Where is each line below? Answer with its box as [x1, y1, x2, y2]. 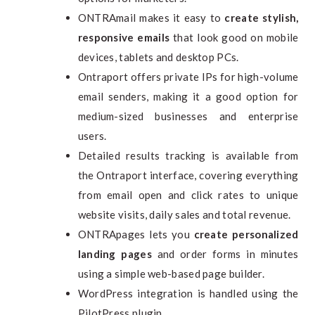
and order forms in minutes [151, 247, 299, 260]
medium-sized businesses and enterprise [77, 109, 299, 122]
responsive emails [77, 30, 170, 44]
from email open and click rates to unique [77, 188, 299, 201]
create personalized [193, 227, 299, 240]
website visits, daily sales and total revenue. [77, 207, 291, 221]
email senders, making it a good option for [77, 89, 299, 103]
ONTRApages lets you [77, 227, 194, 240]
